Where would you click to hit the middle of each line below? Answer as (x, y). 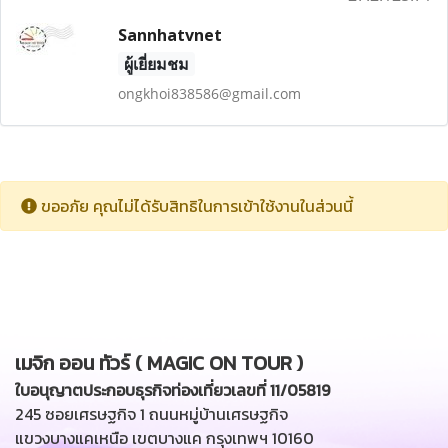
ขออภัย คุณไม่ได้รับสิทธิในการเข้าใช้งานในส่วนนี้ (195, 206)
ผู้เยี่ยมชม (156, 64)
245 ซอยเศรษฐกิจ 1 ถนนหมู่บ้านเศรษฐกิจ (151, 414)
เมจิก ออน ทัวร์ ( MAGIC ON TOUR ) (159, 363)
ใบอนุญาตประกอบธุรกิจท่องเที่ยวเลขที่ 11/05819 (172, 390)
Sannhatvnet (169, 35)
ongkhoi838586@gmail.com (209, 93)
